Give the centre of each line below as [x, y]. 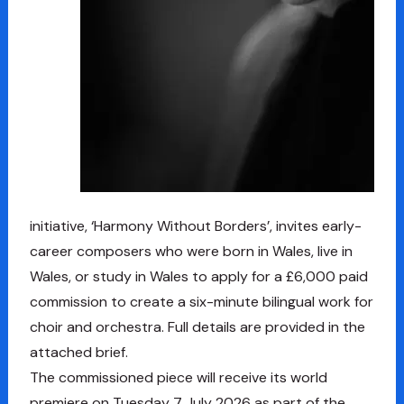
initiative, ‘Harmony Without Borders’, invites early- [195, 226]
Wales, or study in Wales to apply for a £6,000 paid [198, 277]
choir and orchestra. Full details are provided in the [197, 327]
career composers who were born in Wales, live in [191, 252]
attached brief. [78, 353]
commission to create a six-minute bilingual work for [201, 302]
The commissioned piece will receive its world [178, 378]
